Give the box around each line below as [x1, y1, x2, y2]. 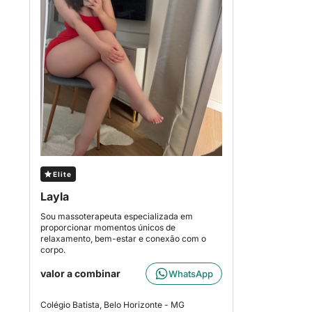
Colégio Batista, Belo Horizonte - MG [40, 299, 185, 310]
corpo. [40, 244, 65, 255]
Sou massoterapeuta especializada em [40, 211, 193, 221]
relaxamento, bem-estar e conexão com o [40, 233, 206, 244]
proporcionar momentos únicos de [40, 222, 175, 233]
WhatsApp [168, 268, 213, 279]
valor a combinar [40, 267, 120, 279]
